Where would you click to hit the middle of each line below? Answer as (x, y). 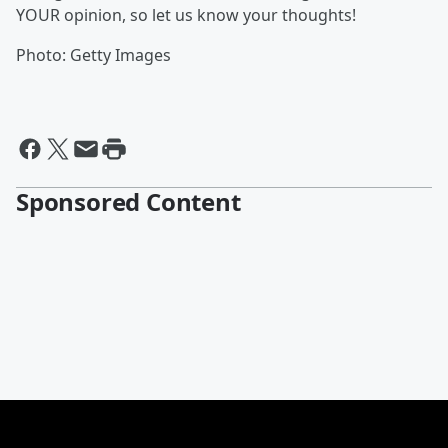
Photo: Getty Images (93, 55)
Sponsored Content (128, 201)
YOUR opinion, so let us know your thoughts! (186, 15)
